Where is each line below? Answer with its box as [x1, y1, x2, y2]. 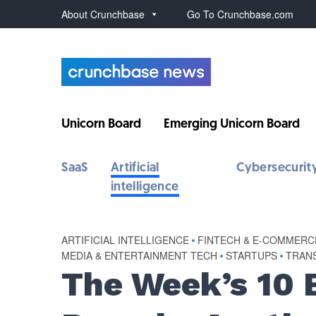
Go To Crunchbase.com [187, 7, 294, 21]
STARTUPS [226, 248, 278, 262]
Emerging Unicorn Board [164, 118, 300, 131]
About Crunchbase [61, 7, 145, 21]
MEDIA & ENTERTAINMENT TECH [61, 248, 218, 262]
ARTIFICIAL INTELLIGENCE [61, 233, 190, 247]
